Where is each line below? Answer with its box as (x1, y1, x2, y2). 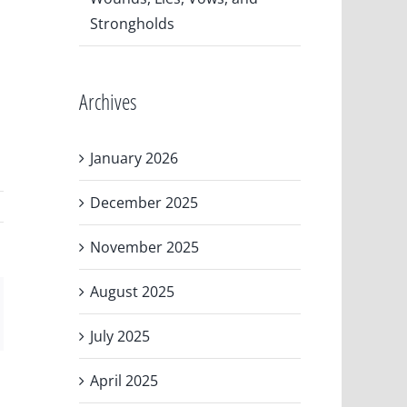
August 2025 (90, 281, 175, 302)
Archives (79, 85, 138, 116)
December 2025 (90, 192, 199, 213)
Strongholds (90, 13, 175, 34)
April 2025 (90, 370, 159, 391)
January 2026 (90, 147, 179, 168)
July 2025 (90, 325, 151, 346)
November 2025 (90, 236, 200, 257)
